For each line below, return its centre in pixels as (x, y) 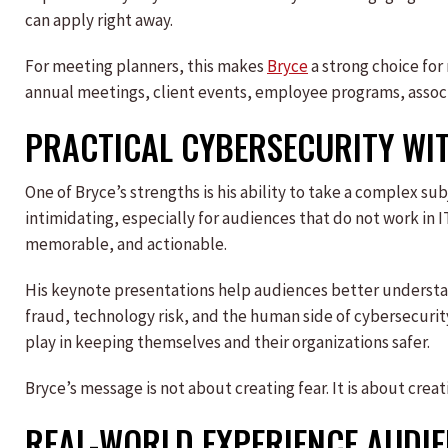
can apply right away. (99, 20)
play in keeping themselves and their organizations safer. (227, 342)
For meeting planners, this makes (146, 66)
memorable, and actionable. (126, 244)
